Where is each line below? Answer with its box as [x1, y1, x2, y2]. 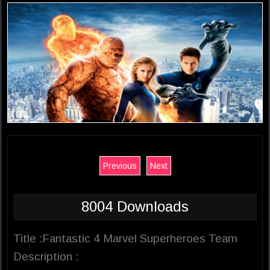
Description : [13, 250, 78, 263]
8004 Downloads [81, 198, 189, 215]
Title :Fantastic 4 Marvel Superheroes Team [13, 232, 237, 245]
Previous [102, 161, 137, 171]
